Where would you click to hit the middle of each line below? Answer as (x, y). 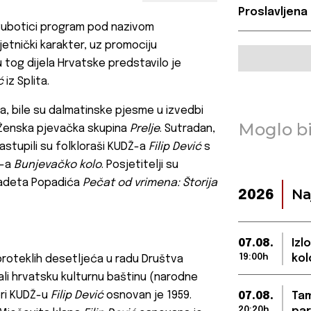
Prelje (145, 129)
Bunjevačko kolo (58, 165)
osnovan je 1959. (148, 296)
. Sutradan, (187, 129)
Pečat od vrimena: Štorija (150, 183)
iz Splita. (26, 82)
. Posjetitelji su (140, 165)
